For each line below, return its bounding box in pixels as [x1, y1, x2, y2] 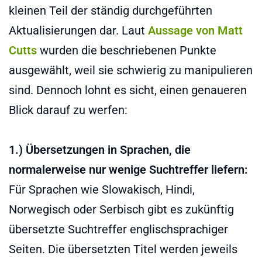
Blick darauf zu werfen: [9, 102, 127, 117]
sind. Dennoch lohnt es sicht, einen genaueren [9, 82, 247, 97]
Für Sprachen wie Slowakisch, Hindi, [9, 182, 195, 196]
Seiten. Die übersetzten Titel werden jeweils [9, 242, 237, 256]
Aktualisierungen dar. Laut [9, 23, 148, 37]
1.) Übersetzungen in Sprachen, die [9, 142, 191, 157]
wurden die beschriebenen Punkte [37, 43, 216, 57]
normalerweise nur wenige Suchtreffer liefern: [9, 162, 247, 177]
